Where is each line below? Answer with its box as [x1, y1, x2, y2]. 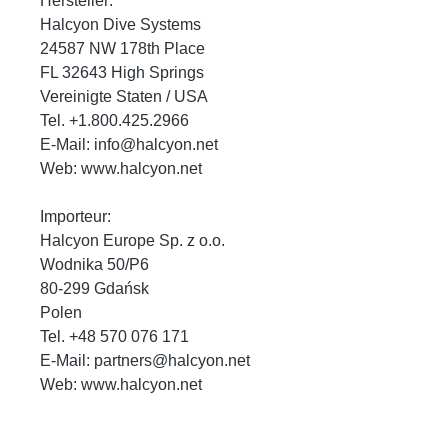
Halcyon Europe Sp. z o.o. [40, 231, 225, 249]
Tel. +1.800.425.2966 [40, 111, 189, 129]
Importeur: [40, 207, 111, 225]
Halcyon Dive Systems [40, 15, 201, 33]
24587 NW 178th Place [40, 39, 205, 57]
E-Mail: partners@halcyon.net [40, 351, 250, 369]
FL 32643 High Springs [40, 63, 204, 81]
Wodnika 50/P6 [40, 255, 149, 273]
